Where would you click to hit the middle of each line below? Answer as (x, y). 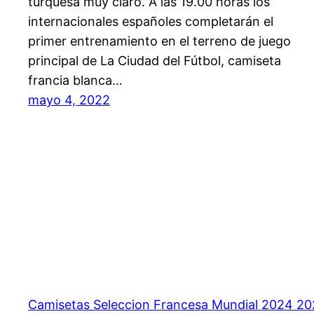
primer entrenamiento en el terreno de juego (159, 41)
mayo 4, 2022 (69, 100)
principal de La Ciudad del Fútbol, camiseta (155, 61)
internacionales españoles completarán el (151, 22)
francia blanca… (75, 81)
